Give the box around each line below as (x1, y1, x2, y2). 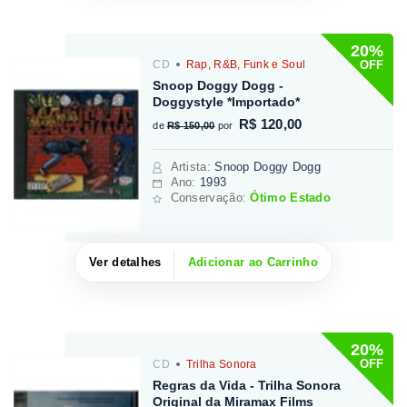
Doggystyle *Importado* (153, 94, 301, 110)
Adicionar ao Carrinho (187, 254, 318, 269)
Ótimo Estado (250, 191, 332, 205)
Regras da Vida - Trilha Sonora (153, 377, 342, 392)
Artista (170, 160, 207, 174)
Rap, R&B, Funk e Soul (183, 58, 306, 72)
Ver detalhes (89, 254, 162, 269)
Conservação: (170, 191, 251, 205)
